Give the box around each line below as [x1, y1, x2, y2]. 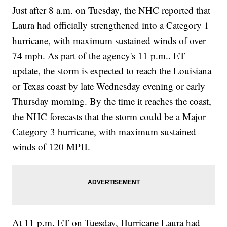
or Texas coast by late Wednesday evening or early [12, 79, 206, 92]
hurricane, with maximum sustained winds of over [12, 33, 206, 47]
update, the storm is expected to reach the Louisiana [12, 64, 212, 77]
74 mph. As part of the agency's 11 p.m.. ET [12, 49, 186, 62]
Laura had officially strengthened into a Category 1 [12, 18, 210, 31]
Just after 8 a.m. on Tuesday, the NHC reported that [12, 3, 211, 16]
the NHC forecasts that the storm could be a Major [12, 109, 206, 123]
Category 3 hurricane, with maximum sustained [12, 125, 197, 138]
